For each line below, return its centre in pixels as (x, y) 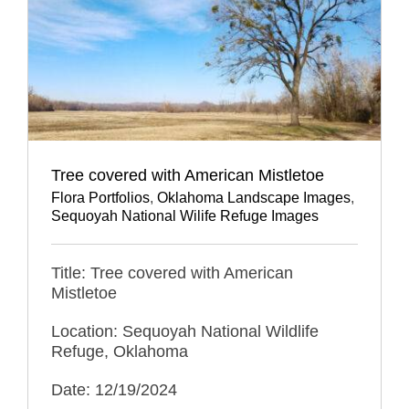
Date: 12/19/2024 (114, 390)
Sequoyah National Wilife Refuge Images (184, 216)
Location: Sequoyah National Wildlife (184, 332)
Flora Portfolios (100, 198)
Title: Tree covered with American (172, 273)
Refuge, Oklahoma (119, 352)
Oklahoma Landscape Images (253, 198)
